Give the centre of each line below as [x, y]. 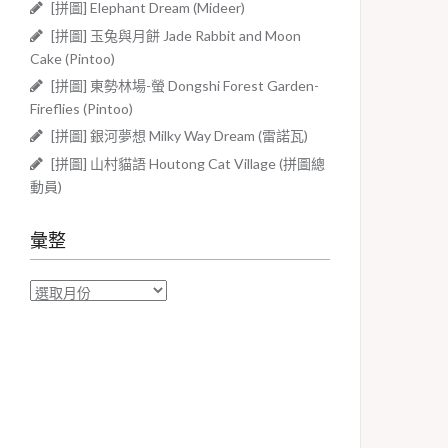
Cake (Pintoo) [72, 58]
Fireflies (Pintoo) [81, 108]
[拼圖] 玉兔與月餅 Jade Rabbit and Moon [176, 35]
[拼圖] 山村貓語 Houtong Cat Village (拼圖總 [188, 163]
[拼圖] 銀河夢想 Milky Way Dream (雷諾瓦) [179, 135]
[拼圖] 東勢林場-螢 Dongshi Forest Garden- [185, 85]
